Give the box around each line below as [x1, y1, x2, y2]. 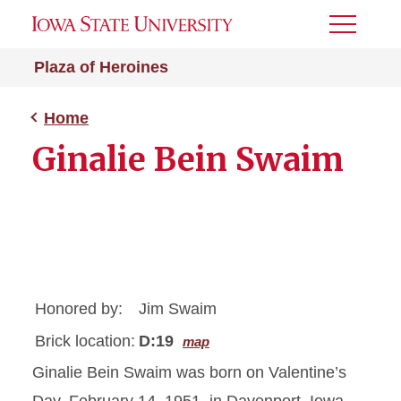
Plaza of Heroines [34, 58, 168, 76]
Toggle [329, 22, 378, 38]
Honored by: [35, 300, 123, 318]
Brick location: [35, 332, 135, 350]
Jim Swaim [139, 300, 217, 318]
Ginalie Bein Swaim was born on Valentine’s [32, 363, 346, 381]
